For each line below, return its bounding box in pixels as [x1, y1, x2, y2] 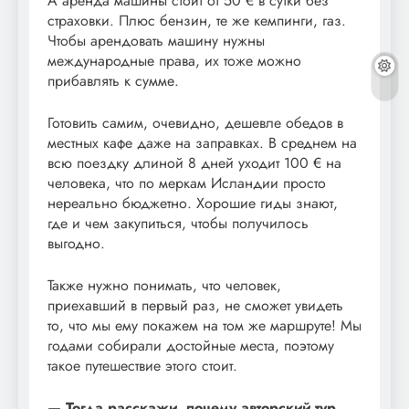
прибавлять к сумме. [47, 70, 179, 92]
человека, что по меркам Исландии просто [47, 173, 326, 194]
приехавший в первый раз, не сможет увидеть [47, 295, 343, 317]
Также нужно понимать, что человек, [47, 275, 281, 297]
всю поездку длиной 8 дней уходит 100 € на [47, 152, 341, 174]
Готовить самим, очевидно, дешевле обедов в [47, 112, 343, 134]
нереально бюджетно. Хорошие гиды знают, [47, 193, 338, 215]
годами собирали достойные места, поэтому [47, 335, 334, 357]
